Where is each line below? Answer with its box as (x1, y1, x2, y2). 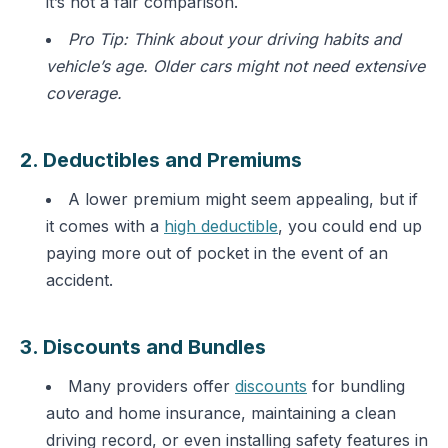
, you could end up (278, 216, 422, 236)
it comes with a (46, 216, 164, 236)
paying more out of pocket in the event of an (46, 243, 388, 263)
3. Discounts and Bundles (20, 335, 266, 359)
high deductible (164, 216, 278, 236)
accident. (46, 270, 113, 290)
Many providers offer (68, 376, 235, 396)
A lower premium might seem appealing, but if (68, 189, 418, 209)
